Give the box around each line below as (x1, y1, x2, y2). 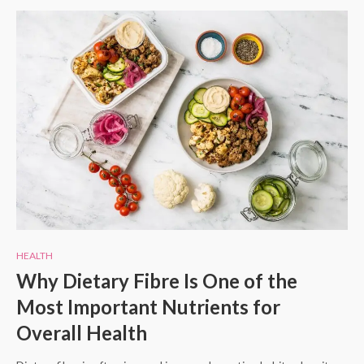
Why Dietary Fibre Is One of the (16, 269, 297, 293)
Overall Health (16, 321, 147, 345)
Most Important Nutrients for (16, 295, 280, 319)
